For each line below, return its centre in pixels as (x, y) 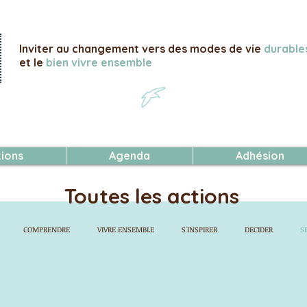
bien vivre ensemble (98, 62)
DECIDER (259, 229)
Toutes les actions (152, 196)
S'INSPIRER (199, 229)
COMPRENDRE (47, 229)
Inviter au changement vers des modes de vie (142, 49)
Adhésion (260, 156)
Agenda (130, 156)
